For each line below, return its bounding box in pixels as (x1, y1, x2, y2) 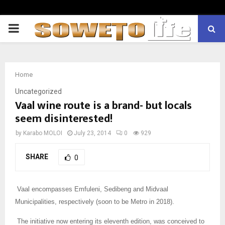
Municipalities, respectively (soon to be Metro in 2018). (15, 197, 174, 205)
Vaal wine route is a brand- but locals (15, 96, 192, 115)
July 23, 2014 (74, 130, 111, 137)
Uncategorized (15, 87, 62, 95)
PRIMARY (8, 21, 59, 35)
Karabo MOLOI (23, 130, 62, 137)
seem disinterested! (15, 109, 113, 128)
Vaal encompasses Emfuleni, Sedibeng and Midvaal (17, 185, 168, 193)
